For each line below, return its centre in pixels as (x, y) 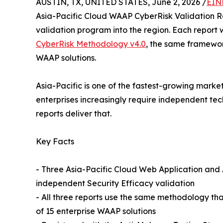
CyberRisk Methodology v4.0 (91, 44)
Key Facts (55, 141)
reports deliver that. (74, 113)
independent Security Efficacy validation (115, 183)
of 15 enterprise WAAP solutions (96, 211)
